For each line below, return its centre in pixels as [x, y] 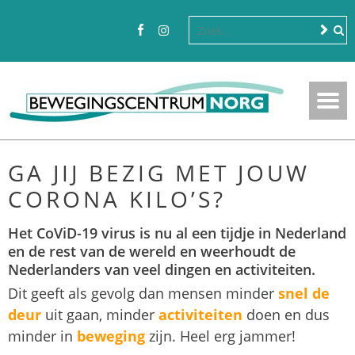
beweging [111, 336]
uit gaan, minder [100, 315]
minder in [42, 336]
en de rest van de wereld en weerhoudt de [152, 251]
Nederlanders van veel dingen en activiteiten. [162, 269]
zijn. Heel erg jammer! [220, 336]
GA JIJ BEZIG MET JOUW [159, 173]
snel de [304, 293]
